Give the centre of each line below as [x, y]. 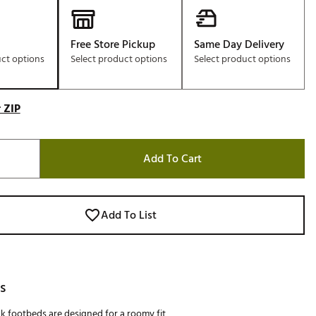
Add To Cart [172, 159]
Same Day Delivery [239, 44]
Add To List [128, 215]
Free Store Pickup [113, 44]
